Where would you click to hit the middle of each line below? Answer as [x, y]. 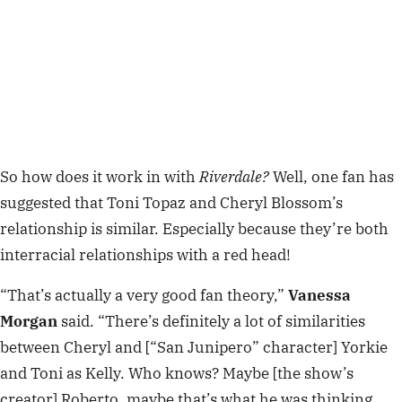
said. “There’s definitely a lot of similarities [211, 322]
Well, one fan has [333, 176]
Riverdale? [236, 176]
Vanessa [319, 296]
